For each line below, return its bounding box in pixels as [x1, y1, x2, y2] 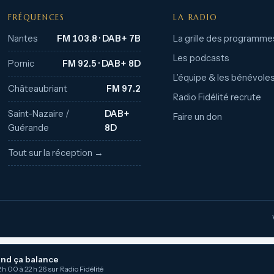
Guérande [8, 122, 50, 133]
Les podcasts [173, 53, 230, 64]
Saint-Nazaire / [8, 108, 70, 119]
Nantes [8, 33, 39, 44]
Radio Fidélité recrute [173, 92, 262, 103]
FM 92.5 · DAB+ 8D [62, 58, 141, 69]
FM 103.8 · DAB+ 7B [56, 33, 141, 44]
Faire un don [173, 111, 223, 122]
